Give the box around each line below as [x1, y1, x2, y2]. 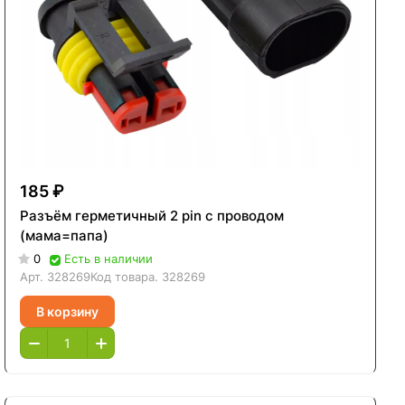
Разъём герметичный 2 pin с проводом [20, 207, 285, 225]
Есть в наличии [64, 251, 154, 267]
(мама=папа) [20, 227, 109, 245]
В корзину [36, 303, 99, 319]
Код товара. [90, 269, 163, 285]
